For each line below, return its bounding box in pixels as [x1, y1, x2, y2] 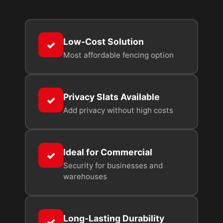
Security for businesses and [63, 161, 163, 171]
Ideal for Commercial [63, 147, 152, 158]
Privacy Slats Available [63, 92, 160, 103]
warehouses [63, 172, 107, 182]
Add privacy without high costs [63, 106, 173, 115]
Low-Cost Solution [63, 36, 144, 47]
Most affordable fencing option [63, 50, 174, 60]
